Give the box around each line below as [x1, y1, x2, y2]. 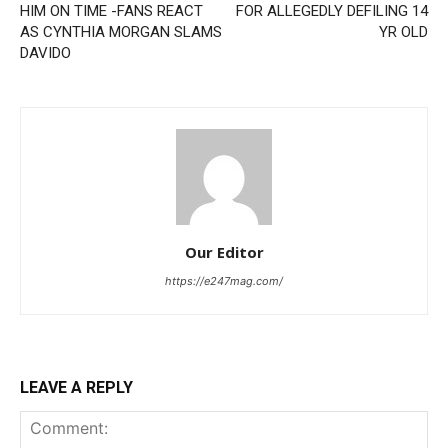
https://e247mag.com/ [165, 274, 283, 288]
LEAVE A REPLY [20, 378, 133, 397]
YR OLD [379, 23, 428, 41]
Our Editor [184, 242, 264, 262]
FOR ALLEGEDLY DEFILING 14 [236, 2, 428, 20]
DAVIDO [20, 44, 71, 62]
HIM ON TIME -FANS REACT [20, 2, 203, 20]
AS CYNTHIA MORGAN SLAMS [20, 23, 222, 41]
